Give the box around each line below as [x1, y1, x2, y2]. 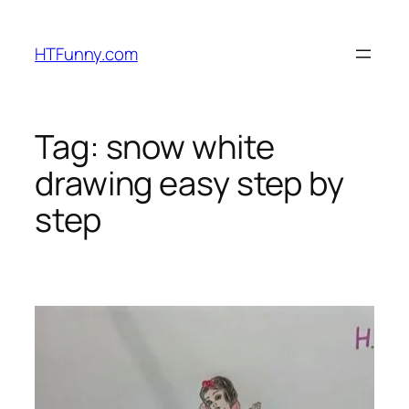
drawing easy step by [35, 161, 344, 206]
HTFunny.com [35, 41, 138, 66]
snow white [105, 124, 275, 170]
